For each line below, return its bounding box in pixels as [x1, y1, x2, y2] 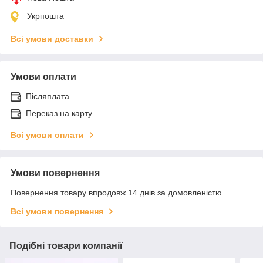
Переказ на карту [26, 109, 92, 119]
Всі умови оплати [11, 130, 84, 140]
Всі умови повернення [11, 207, 103, 217]
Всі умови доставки [11, 34, 93, 44]
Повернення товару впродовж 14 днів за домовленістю [11, 188, 222, 198]
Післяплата [26, 92, 69, 102]
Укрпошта [27, 11, 64, 21]
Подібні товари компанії [9, 241, 123, 251]
